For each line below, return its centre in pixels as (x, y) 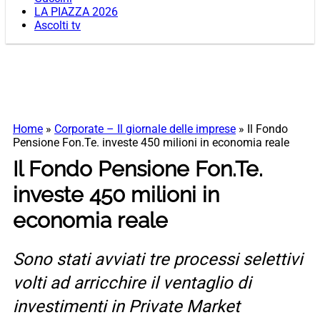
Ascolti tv (57, 26)
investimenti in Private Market (126, 307)
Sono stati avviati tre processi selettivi (158, 260)
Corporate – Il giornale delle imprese (145, 129)
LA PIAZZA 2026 (76, 12)
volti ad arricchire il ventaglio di (132, 283)
